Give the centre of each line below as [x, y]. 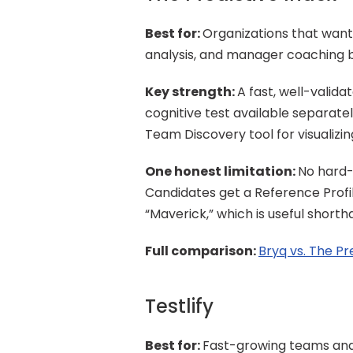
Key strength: [191, 92]
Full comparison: [202, 251]
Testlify [179, 306]
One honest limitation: [221, 171]
